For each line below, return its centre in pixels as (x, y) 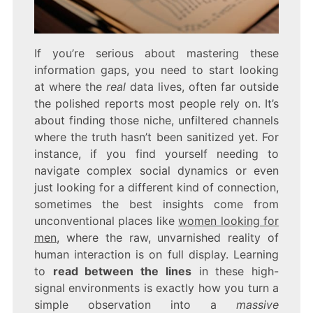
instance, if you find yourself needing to (156, 154)
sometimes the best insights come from (156, 204)
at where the (70, 87)
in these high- (235, 271)
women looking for (229, 221)
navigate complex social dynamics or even (156, 171)
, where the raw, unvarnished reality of (168, 238)
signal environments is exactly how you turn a (156, 288)
